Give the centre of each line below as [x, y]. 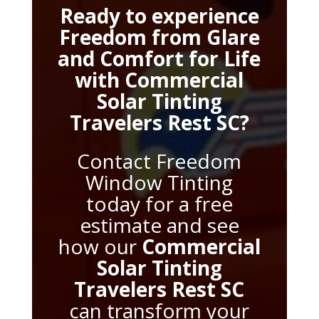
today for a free [159, 203]
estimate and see [159, 225]
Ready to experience [159, 15]
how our [100, 246]
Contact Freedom [159, 161]
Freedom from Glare [159, 37]
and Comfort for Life [159, 58]
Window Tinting [159, 182]
